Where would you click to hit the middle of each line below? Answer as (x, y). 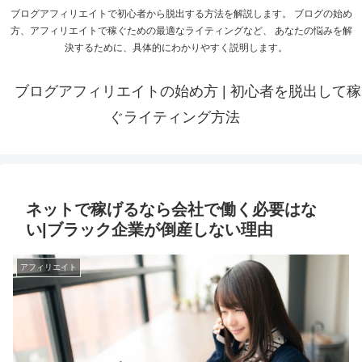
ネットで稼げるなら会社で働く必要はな (171, 210)
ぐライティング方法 (175, 118)
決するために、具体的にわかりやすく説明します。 (181, 48)
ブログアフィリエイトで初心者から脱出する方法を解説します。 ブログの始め (181, 14)
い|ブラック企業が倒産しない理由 (158, 230)
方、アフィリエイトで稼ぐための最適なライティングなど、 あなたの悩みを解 (181, 31)
